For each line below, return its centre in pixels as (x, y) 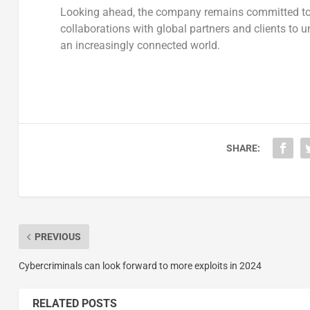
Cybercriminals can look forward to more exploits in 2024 (140, 266)
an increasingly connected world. (140, 46)
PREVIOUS (57, 237)
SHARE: (243, 148)
